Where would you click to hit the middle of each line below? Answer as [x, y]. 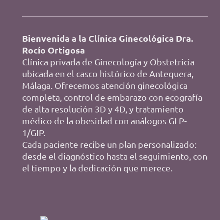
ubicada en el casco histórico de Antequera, [108, 74]
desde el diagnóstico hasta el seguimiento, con [115, 156]
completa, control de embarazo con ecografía [112, 97]
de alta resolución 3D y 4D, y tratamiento [103, 109]
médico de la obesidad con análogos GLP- [104, 121]
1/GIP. [34, 133]
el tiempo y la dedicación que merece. [97, 168]
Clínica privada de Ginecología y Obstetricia [108, 62]
